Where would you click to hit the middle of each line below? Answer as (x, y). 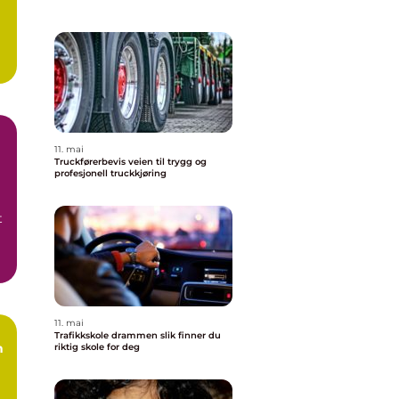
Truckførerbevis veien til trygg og (91, 162)
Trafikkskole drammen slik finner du (107, 335)
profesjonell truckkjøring (110, 173)
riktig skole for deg (97, 347)
